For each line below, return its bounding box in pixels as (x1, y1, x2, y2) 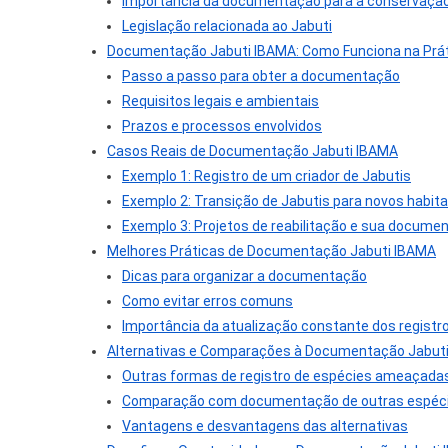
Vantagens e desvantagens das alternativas (122, 418, 408, 435)
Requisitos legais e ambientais (122, 93, 319, 110)
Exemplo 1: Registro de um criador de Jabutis (122, 168, 411, 185)
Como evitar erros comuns (122, 293, 293, 310)
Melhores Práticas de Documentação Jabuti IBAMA (107, 243, 436, 260)
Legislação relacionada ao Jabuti (122, 18, 332, 35)
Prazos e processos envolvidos (122, 118, 322, 135)
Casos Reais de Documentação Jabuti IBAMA (107, 143, 398, 160)
